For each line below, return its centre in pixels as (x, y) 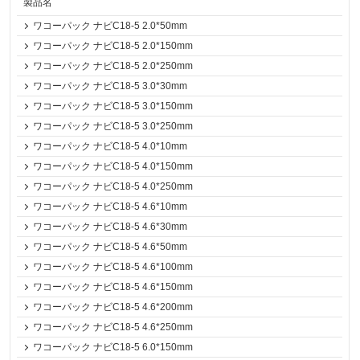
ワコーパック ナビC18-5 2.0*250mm (113, 66)
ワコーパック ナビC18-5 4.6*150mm (113, 287)
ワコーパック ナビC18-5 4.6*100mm (113, 267)
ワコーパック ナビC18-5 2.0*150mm (113, 46)
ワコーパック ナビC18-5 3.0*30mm (110, 86)
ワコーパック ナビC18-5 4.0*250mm (113, 186)
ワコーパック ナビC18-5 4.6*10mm (110, 207)
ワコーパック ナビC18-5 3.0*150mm (113, 106)
